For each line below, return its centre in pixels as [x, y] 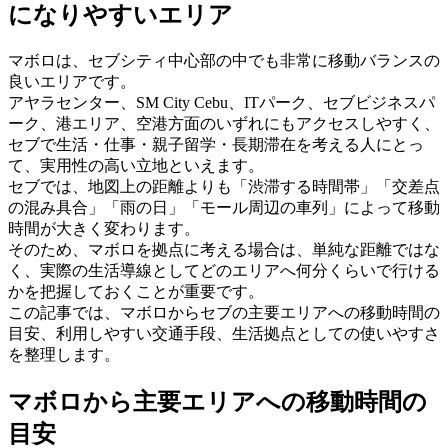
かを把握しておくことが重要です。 [136, 291]
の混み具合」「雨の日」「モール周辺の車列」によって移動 [224, 207]
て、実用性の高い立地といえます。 [136, 165]
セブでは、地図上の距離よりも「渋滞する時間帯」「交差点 [224, 186]
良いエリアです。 [72, 81]
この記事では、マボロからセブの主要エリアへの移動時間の [224, 312]
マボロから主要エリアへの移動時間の [217, 401]
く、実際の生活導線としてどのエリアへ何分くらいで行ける [224, 270]
